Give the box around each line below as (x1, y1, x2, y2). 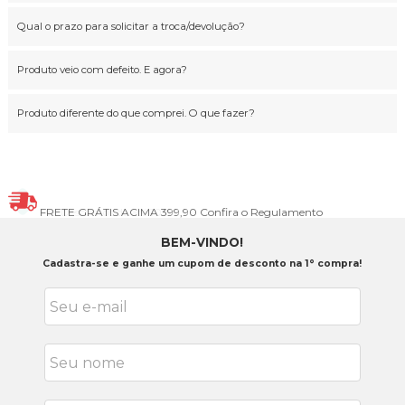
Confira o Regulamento (199, 205, 323, 220)
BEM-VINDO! (161, 235, 244, 250)
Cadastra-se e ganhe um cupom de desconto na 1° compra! (42, 258, 363, 270)
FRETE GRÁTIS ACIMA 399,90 (39, 205, 200, 220)
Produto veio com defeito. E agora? (16, 63, 187, 77)
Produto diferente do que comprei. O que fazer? (16, 107, 255, 120)
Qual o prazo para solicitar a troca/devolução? (16, 20, 245, 33)
